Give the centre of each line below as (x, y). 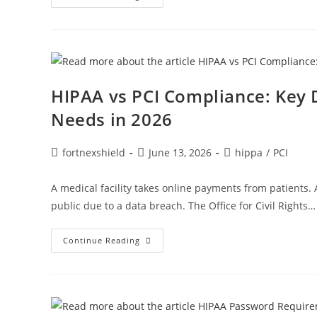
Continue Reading (102, 240)
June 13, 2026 (180, 152)
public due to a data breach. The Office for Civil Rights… (183, 205)
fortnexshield (94, 152)
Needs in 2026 (112, 119)
